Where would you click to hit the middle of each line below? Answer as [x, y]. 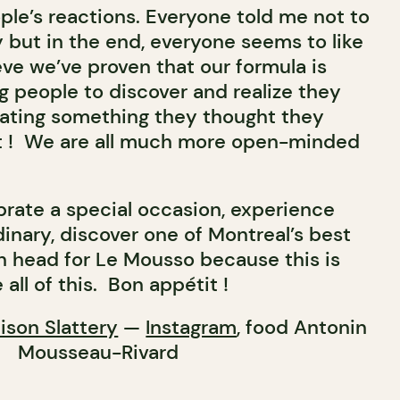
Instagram [192, 327]
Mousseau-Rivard [98, 352]
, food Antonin [302, 327]
